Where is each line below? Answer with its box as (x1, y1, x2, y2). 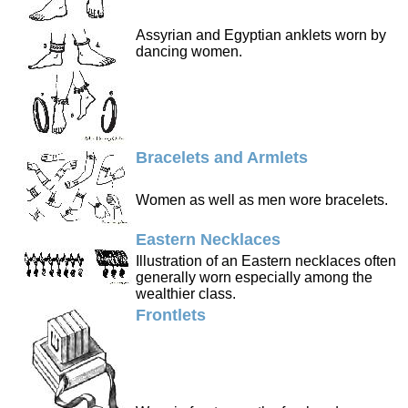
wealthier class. (136, 286, 236, 302)
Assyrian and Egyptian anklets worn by (136, 27, 386, 44)
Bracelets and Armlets (136, 148, 308, 168)
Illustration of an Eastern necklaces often (136, 253, 396, 270)
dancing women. (136, 44, 242, 60)
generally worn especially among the (136, 270, 372, 286)
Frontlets (136, 306, 206, 325)
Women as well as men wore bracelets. (136, 192, 388, 209)
